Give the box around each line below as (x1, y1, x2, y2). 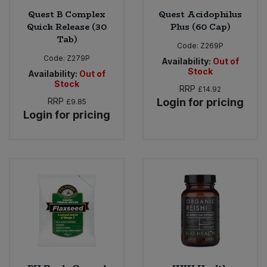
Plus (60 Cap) (170, 20, 231, 34)
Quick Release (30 (27, 20, 107, 34)
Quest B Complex (28, 8, 105, 21)
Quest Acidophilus (159, 8, 242, 21)
